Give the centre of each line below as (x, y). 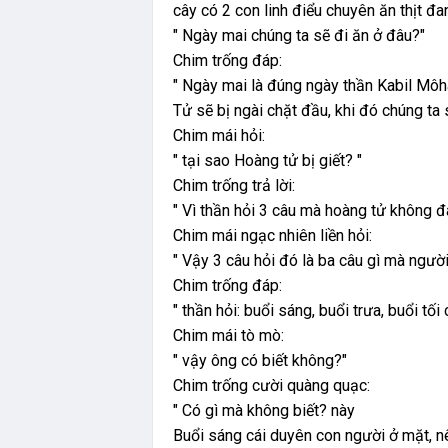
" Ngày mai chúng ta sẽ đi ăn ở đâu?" (299, 36)
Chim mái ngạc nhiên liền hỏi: (274, 236)
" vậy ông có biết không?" (260, 361)
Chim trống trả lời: (234, 186)
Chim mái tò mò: (228, 336)
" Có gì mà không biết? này (264, 411)
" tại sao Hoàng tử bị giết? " (267, 161)
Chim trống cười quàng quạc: (271, 386)
